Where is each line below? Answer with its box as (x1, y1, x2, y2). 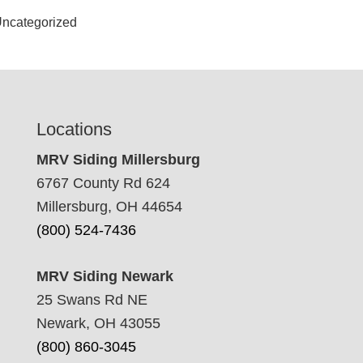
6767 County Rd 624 (36, 175, 170, 191)
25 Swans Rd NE (36, 292, 147, 308)
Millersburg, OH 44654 (36, 199, 182, 215)
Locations (36, 119, 112, 139)
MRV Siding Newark (36, 268, 173, 284)
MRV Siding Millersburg (36, 152, 200, 168)
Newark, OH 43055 (36, 315, 160, 331)
